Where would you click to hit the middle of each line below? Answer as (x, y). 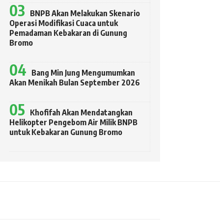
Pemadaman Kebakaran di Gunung (69, 33)
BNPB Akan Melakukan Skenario (85, 14)
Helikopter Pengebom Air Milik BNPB (74, 123)
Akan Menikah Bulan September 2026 (75, 83)
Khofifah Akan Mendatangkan (82, 113)
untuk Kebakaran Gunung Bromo (66, 132)
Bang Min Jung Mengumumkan (83, 73)
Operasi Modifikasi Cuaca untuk (64, 23)
